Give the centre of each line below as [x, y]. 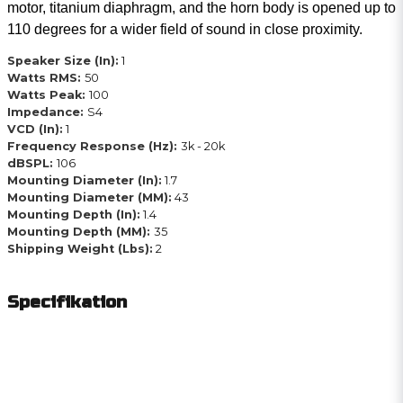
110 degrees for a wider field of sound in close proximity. [185, 29]
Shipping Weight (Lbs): [80, 248]
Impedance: [47, 112]
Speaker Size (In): [63, 60]
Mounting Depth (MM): [81, 231]
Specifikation [67, 301]
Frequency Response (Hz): [94, 146]
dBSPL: [32, 163]
